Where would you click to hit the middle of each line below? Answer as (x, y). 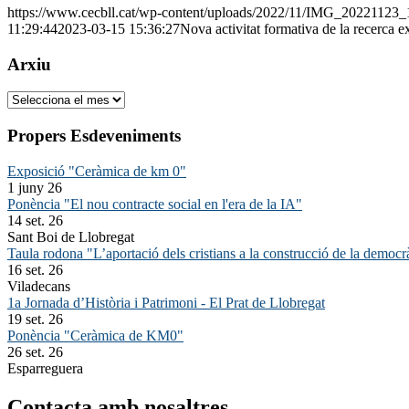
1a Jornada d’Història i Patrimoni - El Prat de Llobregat (166, 302)
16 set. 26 (35, 269)
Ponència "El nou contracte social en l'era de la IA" (155, 204)
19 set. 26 (35, 319)
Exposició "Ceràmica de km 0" (97, 171)
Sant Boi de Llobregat (71, 236)
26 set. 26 (35, 351)
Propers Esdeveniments (94, 135)
